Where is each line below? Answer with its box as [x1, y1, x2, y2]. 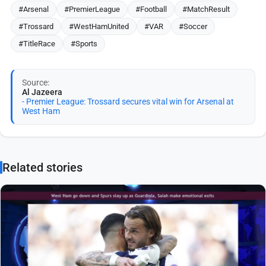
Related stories [2, 160, 83, 175]
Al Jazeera [22, 87, 62, 97]
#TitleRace [18, 39, 55, 48]
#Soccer [179, 21, 207, 31]
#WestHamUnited [69, 21, 129, 31]
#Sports [71, 39, 97, 48]
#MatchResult [182, 4, 230, 14]
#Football [135, 4, 167, 14]
